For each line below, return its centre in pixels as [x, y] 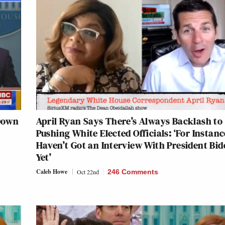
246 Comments [133, 172]
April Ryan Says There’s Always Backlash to [129, 121]
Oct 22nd [88, 172]
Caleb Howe [51, 172]
